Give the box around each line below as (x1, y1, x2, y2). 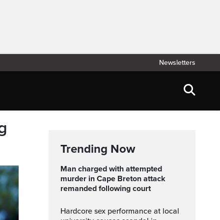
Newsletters (159, 58, 195, 67)
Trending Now (60, 142, 135, 156)
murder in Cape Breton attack (60, 174, 165, 184)
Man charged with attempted (60, 164, 67, 174)
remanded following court (60, 184, 151, 193)
